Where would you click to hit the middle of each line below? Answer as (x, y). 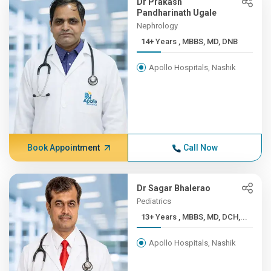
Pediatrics (154, 201)
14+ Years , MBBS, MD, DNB (208, 41)
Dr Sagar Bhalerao (174, 188)
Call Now (200, 148)
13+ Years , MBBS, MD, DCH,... (213, 217)
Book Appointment (63, 148)
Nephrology (158, 26)
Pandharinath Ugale (177, 13)
